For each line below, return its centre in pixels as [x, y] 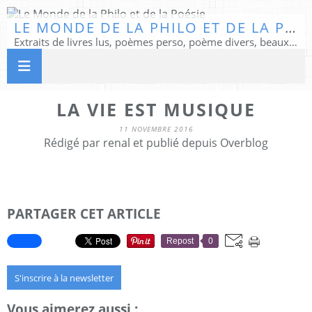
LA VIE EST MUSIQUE [156, 109]
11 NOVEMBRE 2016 [156, 129]
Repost [180, 241]
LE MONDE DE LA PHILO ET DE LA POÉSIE [290, 28]
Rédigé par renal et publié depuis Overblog [156, 143]
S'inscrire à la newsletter [64, 278]
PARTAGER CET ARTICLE [84, 213]
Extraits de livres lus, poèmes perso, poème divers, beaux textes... [293, 42]
